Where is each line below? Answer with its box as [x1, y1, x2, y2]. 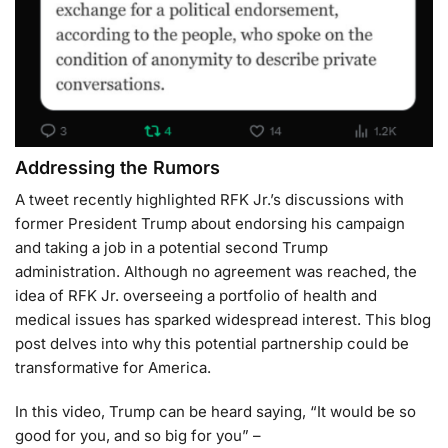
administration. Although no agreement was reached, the [15, 262, 417, 282]
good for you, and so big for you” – [15, 425, 261, 445]
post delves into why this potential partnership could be [15, 334, 409, 354]
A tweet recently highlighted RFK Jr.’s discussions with [15, 190, 404, 210]
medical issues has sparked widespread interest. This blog [15, 310, 431, 330]
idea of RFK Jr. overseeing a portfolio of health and [15, 286, 377, 306]
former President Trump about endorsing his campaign [15, 214, 405, 234]
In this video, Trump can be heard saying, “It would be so [15, 401, 416, 421]
